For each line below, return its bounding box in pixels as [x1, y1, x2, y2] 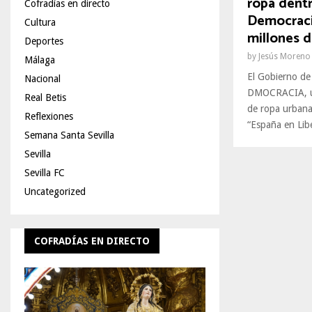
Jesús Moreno [258, 51, 311, 61]
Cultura [24, 17, 56, 28]
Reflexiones [24, 111, 73, 122]
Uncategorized [24, 186, 86, 197]
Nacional [24, 73, 61, 84]
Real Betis [24, 92, 66, 103]
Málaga [24, 54, 55, 65]
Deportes [24, 36, 63, 47]
